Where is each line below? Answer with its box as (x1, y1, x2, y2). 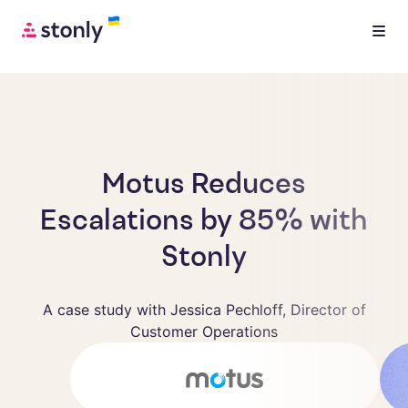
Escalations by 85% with (40, 208, 368, 237)
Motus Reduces (102, 171, 306, 200)
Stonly (161, 244, 247, 273)
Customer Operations (130, 322, 278, 341)
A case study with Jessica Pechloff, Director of (42, 301, 366, 319)
